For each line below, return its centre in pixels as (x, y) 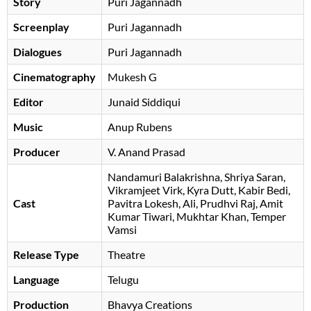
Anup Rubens (140, 127)
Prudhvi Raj (228, 203)
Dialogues (37, 52)
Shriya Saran (254, 177)
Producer (37, 152)
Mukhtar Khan (211, 217)
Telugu (123, 280)
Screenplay (41, 27)
